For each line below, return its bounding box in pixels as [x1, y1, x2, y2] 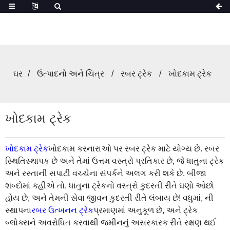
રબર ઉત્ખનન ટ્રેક [31, 205, 93, 215]
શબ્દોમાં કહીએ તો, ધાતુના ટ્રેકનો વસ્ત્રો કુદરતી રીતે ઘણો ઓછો [5, 181, 214, 190]
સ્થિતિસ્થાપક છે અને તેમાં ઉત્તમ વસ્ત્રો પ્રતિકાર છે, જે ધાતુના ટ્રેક [5, 156, 224, 165]
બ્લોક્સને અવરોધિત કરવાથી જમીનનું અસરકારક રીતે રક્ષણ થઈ [5, 218, 216, 227]
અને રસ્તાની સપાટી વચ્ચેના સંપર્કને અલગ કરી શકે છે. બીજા [5, 168, 206, 178]
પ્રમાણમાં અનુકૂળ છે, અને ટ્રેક [93, 205, 198, 215]
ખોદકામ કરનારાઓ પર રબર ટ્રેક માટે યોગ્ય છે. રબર [48, 144, 219, 153]
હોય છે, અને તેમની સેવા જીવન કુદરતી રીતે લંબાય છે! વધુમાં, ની [5, 193, 214, 202]
